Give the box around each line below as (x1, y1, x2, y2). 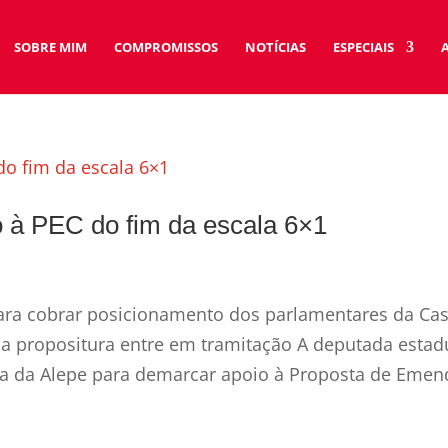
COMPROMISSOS (113, 38, 218, 56)
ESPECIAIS (332, 38, 394, 56)
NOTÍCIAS (244, 38, 306, 56)
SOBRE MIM (13, 38, 87, 56)
